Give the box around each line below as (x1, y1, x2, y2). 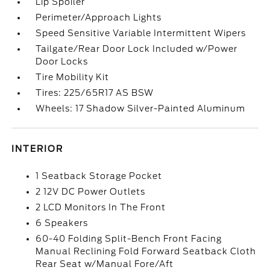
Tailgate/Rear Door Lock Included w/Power (36, 44, 238, 54)
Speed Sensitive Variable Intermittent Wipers (36, 28, 246, 38)
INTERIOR (11, 144, 64, 154)
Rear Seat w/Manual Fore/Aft (36, 259, 174, 269)
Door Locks (36, 57, 89, 66)
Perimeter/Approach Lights (36, 13, 162, 22)
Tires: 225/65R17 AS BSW (36, 88, 154, 98)
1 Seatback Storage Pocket (36, 171, 163, 181)
